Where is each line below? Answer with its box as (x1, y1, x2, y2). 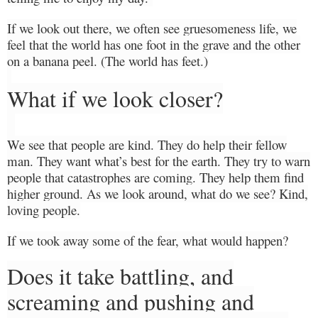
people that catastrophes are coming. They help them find (7, 168, 304, 186)
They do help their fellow (154, 135, 287, 153)
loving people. (7, 200, 80, 219)
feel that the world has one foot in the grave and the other (7, 35, 300, 53)
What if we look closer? (7, 82, 223, 114)
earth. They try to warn (192, 151, 310, 170)
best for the (127, 151, 192, 170)
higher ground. (7, 184, 83, 202)
